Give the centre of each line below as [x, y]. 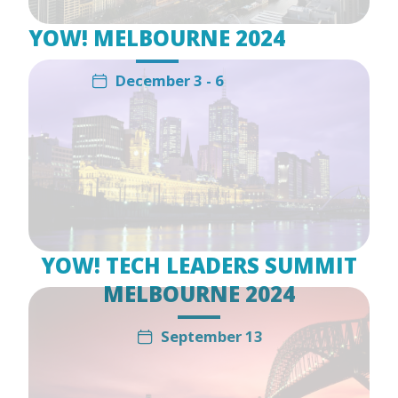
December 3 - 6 [169, 80]
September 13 [211, 336]
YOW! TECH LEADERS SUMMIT [199, 265]
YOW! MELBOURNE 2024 [157, 37]
